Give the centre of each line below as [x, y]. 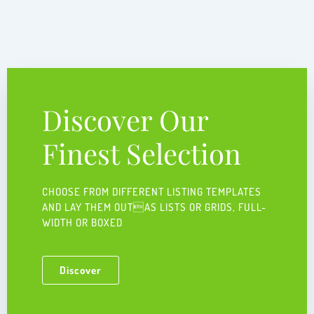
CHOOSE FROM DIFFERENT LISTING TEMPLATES [152, 192]
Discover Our [125, 120]
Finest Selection [142, 153]
